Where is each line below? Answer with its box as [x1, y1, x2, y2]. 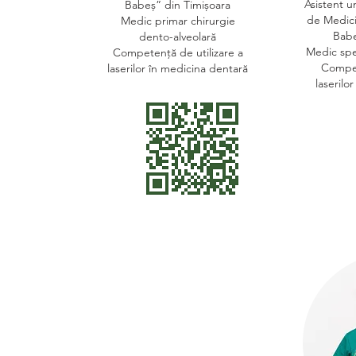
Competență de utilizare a [112, 45, 243, 60]
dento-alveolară [139, 29, 216, 44]
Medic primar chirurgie [120, 14, 235, 28]
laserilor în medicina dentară [107, 61, 248, 75]
